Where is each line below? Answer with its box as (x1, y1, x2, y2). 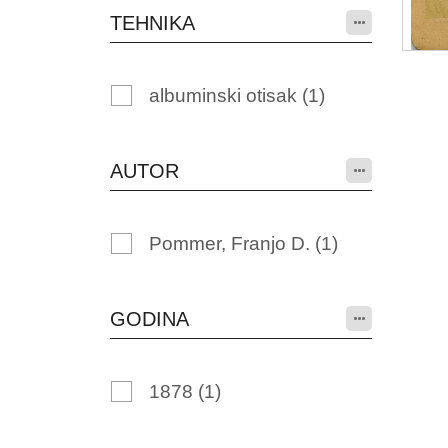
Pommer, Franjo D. (148, 233, 315, 254)
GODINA (109, 308, 189, 330)
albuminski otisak (148, 85, 302, 106)
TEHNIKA (109, 12, 195, 34)
